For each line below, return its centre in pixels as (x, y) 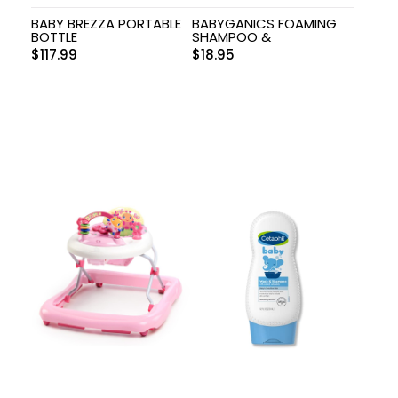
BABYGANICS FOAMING (265, 23)
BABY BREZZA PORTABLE (106, 23)
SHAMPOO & (232, 36)
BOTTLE (54, 36)
